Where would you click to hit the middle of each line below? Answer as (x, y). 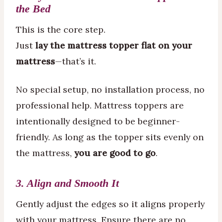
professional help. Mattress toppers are (100, 106)
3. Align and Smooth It (67, 183)
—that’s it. (76, 61)
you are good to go (115, 153)
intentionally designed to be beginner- (98, 121)
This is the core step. (61, 29)
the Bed (33, 9)
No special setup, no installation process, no (110, 90)
